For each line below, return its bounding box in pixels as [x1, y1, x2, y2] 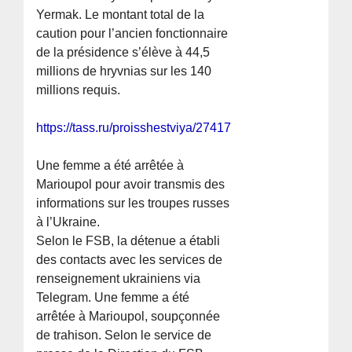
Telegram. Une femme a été [36, 291, 190, 305]
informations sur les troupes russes [36, 196, 230, 211]
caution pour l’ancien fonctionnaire [36, 27, 229, 41]
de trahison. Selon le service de [36, 328, 212, 343]
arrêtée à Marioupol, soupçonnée [36, 310, 221, 324]
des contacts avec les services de [36, 253, 223, 267]
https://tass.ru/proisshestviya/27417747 [36, 121, 253, 135]
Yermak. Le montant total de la [36, 8, 205, 22]
